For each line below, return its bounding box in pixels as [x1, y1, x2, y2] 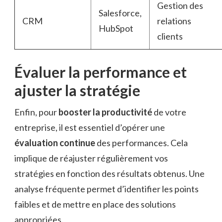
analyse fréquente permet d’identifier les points [14, 183, 199, 195]
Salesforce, [99, 7, 142, 19]
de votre [152, 107, 186, 118]
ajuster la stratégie [14, 81, 140, 100]
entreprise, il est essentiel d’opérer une [14, 122, 165, 133]
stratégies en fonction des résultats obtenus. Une [14, 168, 205, 179]
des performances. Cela [95, 137, 188, 149]
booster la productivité [58, 107, 152, 118]
